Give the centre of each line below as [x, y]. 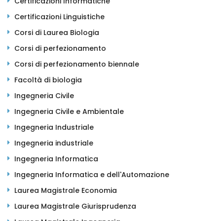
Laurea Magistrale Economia [66, 190]
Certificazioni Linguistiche [59, 17]
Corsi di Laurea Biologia [57, 32]
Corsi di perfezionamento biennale [77, 64]
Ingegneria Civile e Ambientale [69, 111]
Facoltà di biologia [48, 80]
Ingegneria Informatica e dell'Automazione [92, 174]
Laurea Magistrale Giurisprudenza [75, 206]
